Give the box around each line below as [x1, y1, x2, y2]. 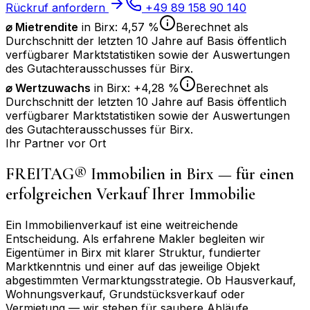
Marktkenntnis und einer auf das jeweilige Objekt [6, 259, 259, 273]
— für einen [214, 163, 294, 184]
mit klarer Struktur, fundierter [102, 245, 261, 259]
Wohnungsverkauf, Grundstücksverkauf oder [6, 286, 245, 301]
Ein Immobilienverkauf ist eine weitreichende [6, 217, 238, 232]
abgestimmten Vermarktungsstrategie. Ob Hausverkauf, [6, 273, 296, 287]
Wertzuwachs [15, 80, 91, 95]
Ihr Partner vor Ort [6, 136, 106, 150]
